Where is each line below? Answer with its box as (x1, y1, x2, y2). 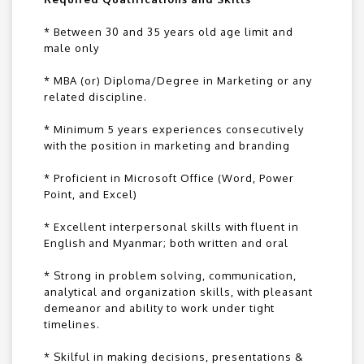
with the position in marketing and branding (44, 139, 290, 153)
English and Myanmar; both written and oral (44, 236, 288, 250)
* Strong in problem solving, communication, (44, 269, 297, 283)
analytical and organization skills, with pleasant (44, 285, 313, 299)
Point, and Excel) (44, 188, 137, 201)
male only (44, 41, 99, 55)
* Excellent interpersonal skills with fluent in (44, 220, 299, 234)
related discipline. (44, 90, 147, 104)
